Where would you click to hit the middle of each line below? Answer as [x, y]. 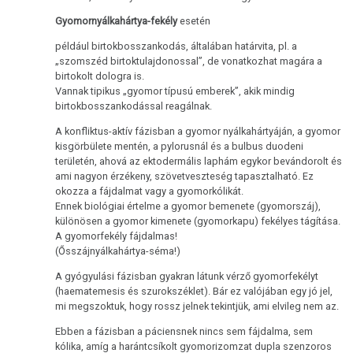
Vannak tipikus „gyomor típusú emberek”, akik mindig [175, 91]
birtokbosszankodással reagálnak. [134, 106]
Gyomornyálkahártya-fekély [117, 21]
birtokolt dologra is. [101, 76]
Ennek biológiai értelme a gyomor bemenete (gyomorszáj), [188, 206]
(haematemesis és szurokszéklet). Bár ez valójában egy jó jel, [194, 291]
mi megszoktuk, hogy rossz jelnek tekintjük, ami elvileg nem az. [197, 306]
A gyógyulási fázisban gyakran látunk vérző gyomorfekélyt [187, 276]
